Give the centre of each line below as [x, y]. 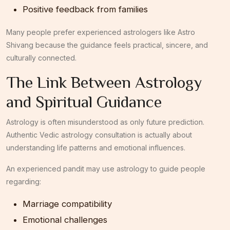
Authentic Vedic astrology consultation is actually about [99, 135]
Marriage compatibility [67, 204]
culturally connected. [41, 57]
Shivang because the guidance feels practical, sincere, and [107, 45]
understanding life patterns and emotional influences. [96, 147]
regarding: [24, 181]
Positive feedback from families [85, 9]
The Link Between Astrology [104, 82]
